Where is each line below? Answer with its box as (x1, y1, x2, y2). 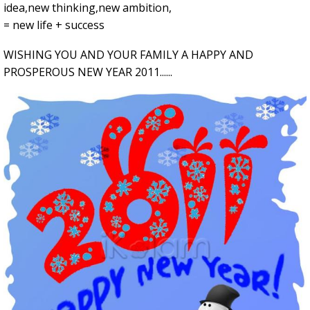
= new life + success (3, 17, 104, 33)
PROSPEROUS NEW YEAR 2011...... (3, 64, 172, 80)
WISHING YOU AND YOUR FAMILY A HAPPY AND (3, 47, 253, 63)
